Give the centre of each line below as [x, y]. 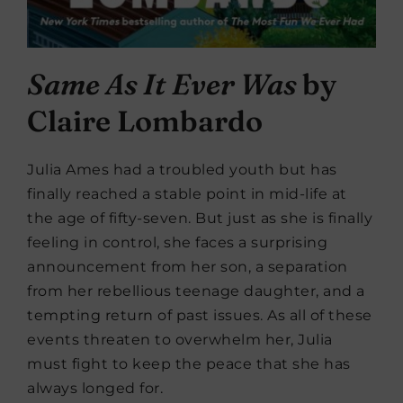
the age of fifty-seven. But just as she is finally [200, 219]
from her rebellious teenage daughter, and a [196, 291]
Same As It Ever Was [165, 85]
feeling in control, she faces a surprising [177, 243]
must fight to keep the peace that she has [189, 364]
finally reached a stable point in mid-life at [187, 194]
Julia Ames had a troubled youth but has [182, 170]
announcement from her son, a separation [188, 267]
